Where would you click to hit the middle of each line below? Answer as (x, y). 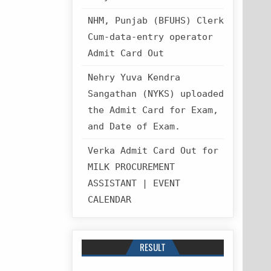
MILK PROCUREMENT (131, 167)
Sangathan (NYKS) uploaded (155, 94)
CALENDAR (109, 200)
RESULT (152, 247)
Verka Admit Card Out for (153, 151)
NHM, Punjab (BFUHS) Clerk (155, 21)
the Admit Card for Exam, (153, 110)
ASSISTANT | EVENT (134, 183)
